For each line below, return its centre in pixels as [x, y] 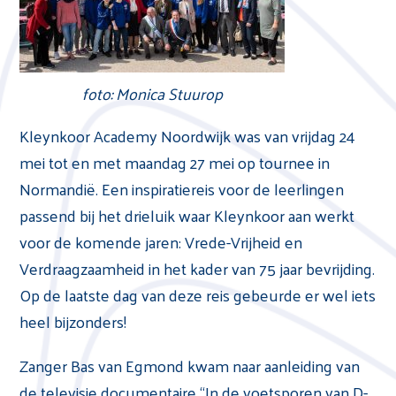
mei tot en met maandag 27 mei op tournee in [175, 162]
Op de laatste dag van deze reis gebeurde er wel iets [198, 295]
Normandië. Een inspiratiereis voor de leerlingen [182, 189]
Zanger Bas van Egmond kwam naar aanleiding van [190, 366]
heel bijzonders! [73, 321]
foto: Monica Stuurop [152, 93]
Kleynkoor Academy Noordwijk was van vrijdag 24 [188, 136]
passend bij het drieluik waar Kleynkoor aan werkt [187, 215]
